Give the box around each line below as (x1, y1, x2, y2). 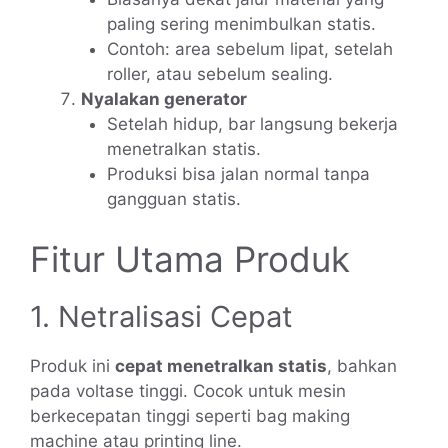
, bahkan (327, 355, 397, 376)
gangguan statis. (106, 189, 241, 209)
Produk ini (30, 355, 115, 376)
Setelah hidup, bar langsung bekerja (106, 114, 398, 134)
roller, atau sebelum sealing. (106, 64, 333, 84)
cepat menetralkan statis (115, 355, 327, 376)
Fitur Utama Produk (30, 237, 350, 280)
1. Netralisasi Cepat (30, 298, 293, 334)
